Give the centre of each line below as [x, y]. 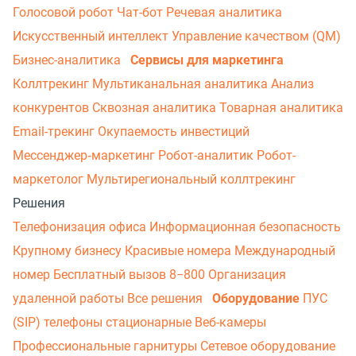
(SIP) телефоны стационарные [104, 322]
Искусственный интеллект [92, 36]
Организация [247, 275]
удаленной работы [70, 298]
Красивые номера [180, 251]
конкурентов [52, 108]
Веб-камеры [230, 322]
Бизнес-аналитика [68, 60]
